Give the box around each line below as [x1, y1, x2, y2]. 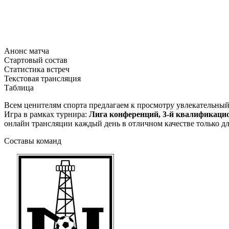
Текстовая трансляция [4, 74, 81, 83]
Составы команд [4, 136, 61, 145]
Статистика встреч [4, 64, 70, 74]
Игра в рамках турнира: [4, 109, 89, 119]
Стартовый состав [4, 55, 67, 64]
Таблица [4, 83, 34, 92]
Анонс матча [4, 46, 49, 55]
